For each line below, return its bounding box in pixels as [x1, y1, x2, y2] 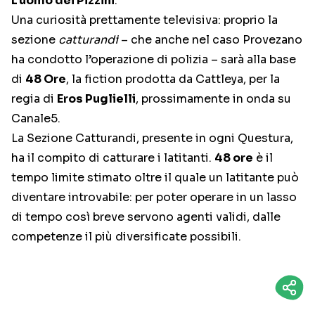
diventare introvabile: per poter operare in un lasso [11, 190, 297, 205]
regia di [11, 91, 57, 106]
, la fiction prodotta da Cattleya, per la [66, 72, 280, 86]
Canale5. [11, 111, 60, 126]
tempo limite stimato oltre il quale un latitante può [11, 170, 299, 185]
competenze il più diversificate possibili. [11, 229, 241, 244]
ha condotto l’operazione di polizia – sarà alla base [11, 52, 296, 67]
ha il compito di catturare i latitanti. [11, 150, 214, 165]
